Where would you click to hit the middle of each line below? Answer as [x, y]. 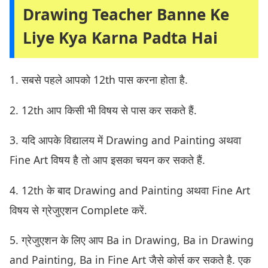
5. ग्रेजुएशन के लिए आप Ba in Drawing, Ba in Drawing [132, 240]
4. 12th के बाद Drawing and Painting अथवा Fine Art [130, 190]
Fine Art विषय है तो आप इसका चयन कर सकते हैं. [107, 160]
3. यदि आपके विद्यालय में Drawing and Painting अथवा [125, 140]
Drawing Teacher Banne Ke [126, 15]
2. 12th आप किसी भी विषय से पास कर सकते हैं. [103, 110]
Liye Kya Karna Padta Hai [120, 38]
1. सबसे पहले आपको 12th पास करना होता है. [99, 80]
